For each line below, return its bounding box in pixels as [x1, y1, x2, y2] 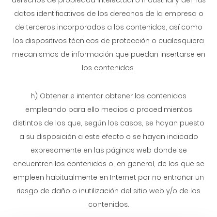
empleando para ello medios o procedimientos [25, 105, 192, 114]
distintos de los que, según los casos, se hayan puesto [13, 118, 204, 128]
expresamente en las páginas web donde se [30, 145, 187, 155]
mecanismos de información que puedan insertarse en [12, 49, 205, 59]
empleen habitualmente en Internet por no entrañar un [13, 172, 204, 182]
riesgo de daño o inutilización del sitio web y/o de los [16, 186, 201, 196]
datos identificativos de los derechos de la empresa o [14, 9, 203, 18]
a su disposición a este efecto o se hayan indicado [19, 132, 198, 141]
